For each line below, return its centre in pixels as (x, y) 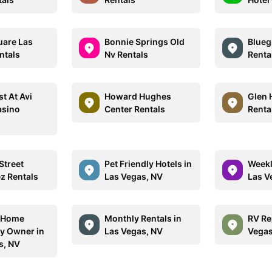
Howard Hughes (138, 96)
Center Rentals (135, 109)
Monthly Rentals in (143, 218)
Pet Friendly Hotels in (148, 164)
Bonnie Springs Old (145, 42)
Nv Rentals (127, 54)
